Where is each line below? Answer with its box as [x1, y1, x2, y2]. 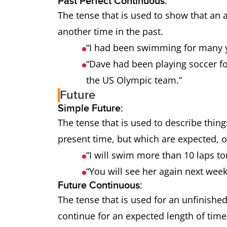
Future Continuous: [58, 179, 145, 192]
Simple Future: [58, 102, 126, 115]
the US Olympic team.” [86, 74, 182, 86]
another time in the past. [58, 25, 166, 37]
